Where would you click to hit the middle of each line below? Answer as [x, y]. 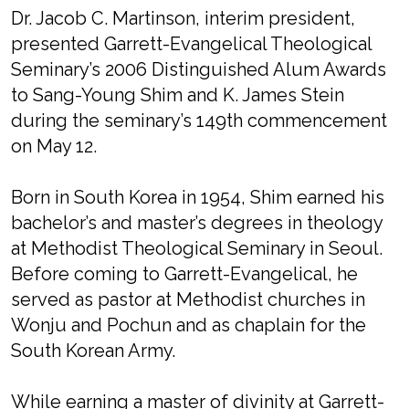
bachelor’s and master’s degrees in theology [197, 223]
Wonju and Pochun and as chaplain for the [189, 325]
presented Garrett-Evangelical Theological [191, 44]
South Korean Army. [93, 351]
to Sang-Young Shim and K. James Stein [178, 95]
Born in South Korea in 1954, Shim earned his [198, 198]
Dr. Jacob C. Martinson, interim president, [183, 19]
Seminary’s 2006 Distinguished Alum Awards [199, 70]
